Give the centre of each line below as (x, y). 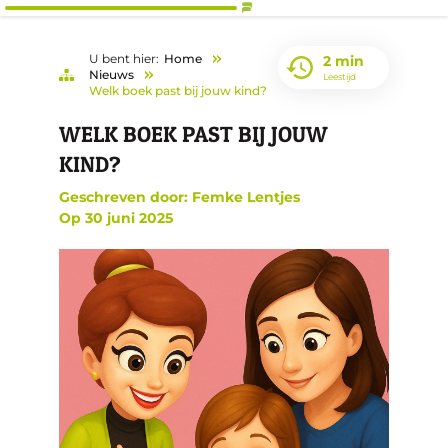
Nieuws (111, 74)
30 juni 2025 (129, 218)
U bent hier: (124, 58)
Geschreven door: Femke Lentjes (179, 197)
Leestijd (339, 76)
